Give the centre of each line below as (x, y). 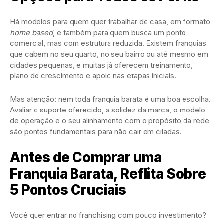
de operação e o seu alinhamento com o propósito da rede (110, 121)
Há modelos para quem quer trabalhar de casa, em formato (110, 22)
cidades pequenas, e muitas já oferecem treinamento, (101, 65)
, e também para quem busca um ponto (119, 33)
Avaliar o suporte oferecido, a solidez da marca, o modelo (108, 110)
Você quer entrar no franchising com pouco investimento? (108, 215)
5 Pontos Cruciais (68, 190)
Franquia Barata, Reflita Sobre (108, 174)
